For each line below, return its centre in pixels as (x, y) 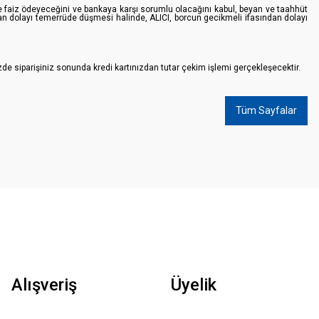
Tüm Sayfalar (266, 110)
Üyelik (194, 285)
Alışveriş (44, 285)
